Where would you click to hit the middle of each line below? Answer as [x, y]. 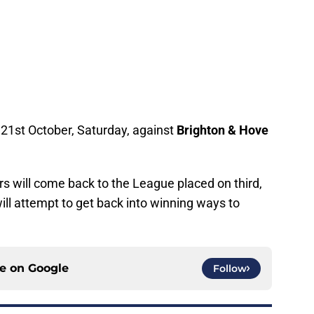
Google [48, 268]
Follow [230, 269]
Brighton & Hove [223, 130]
